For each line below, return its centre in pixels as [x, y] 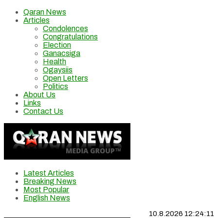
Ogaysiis [58, 70]
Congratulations [70, 37]
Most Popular [46, 190]
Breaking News [50, 181]
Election [57, 45]
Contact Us [43, 111]
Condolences [65, 28]
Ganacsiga [62, 53]
